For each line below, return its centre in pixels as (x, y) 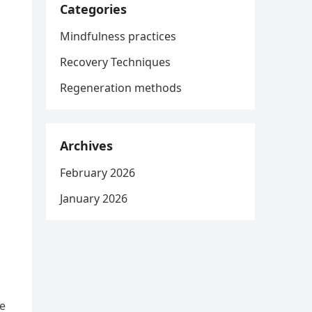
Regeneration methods (121, 88)
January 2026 (94, 198)
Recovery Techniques (115, 62)
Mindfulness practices (118, 36)
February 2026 (97, 173)
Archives (86, 146)
